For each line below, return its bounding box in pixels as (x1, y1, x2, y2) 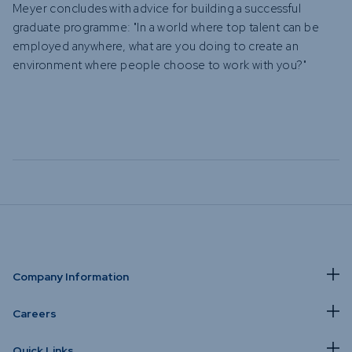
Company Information (13, 269, 129, 284)
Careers (13, 306, 57, 321)
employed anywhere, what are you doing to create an (13, 38, 299, 54)
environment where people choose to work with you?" (13, 57, 306, 73)
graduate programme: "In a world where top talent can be (13, 20, 319, 35)
